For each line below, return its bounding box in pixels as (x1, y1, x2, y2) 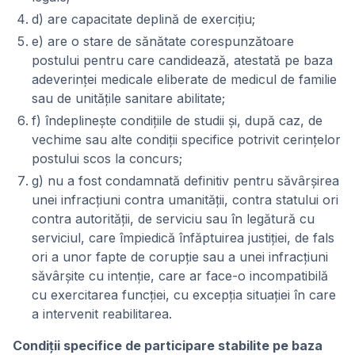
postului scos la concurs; (32, 151, 182, 166)
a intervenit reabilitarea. (32, 306, 172, 322)
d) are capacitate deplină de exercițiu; (32, 11, 255, 27)
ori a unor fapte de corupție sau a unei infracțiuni (32, 249, 328, 265)
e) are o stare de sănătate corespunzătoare (32, 33, 294, 49)
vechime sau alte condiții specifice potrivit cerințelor (32, 132, 341, 147)
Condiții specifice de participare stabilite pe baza (13, 338, 323, 353)
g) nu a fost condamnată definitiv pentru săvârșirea (32, 173, 339, 189)
